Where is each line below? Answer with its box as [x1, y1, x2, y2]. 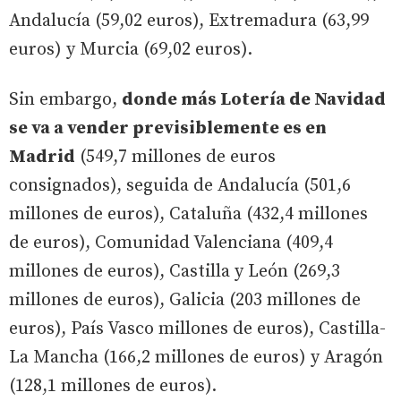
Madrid [9, 145, 75, 168]
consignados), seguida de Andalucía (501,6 [9, 174, 351, 197]
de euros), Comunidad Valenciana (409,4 [9, 231, 333, 254]
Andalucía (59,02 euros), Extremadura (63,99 [9, 9, 369, 32]
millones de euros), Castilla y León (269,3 [9, 260, 340, 283]
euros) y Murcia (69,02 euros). [9, 38, 252, 61]
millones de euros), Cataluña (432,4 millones [9, 202, 368, 226]
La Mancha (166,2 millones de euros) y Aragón [9, 346, 383, 369]
